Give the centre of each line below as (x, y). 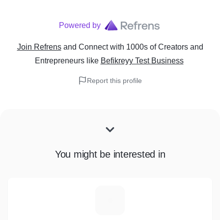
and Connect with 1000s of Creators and (133, 47)
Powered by (80, 25)
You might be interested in (110, 154)
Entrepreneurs (59, 61)
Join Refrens (39, 47)
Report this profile (114, 81)
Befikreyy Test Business (142, 61)
